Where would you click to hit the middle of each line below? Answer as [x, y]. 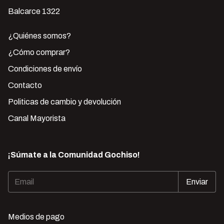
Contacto [25, 85]
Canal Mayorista [37, 118]
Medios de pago [36, 217]
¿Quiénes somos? [39, 36]
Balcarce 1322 [34, 11]
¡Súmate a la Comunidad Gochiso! [74, 155]
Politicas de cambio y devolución [64, 102]
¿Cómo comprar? [39, 52]
